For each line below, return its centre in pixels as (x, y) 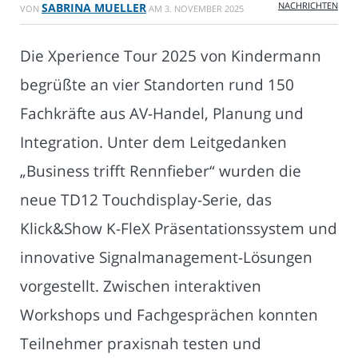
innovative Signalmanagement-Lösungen (166, 257)
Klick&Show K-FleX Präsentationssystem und (179, 229)
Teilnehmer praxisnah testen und (141, 344)
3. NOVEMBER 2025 (204, 9)
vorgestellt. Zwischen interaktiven (141, 286)
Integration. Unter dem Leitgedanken (153, 142)
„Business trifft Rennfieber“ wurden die (161, 171)
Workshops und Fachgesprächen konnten (169, 315)
